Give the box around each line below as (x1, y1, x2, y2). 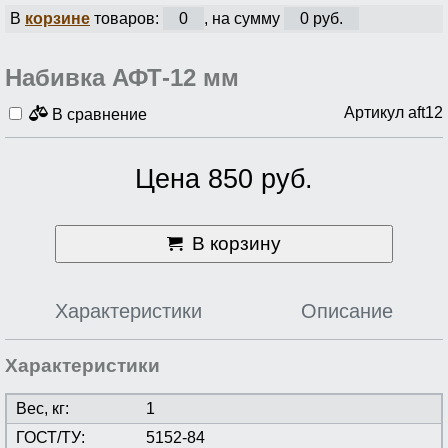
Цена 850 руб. (135, 163, 313, 195)
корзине (24, 10, 90, 28)
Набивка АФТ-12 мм (5, 63, 239, 91)
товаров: (89, 10, 163, 28)
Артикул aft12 (344, 103, 443, 121)
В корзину (191, 233, 281, 255)
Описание (301, 300, 394, 323)
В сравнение (48, 105, 147, 123)
